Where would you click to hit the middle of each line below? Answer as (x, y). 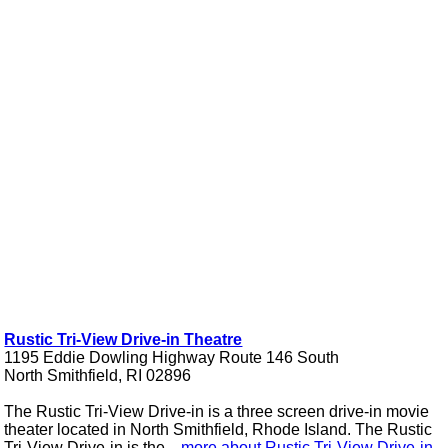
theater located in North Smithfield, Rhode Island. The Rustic (218, 430)
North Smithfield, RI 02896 (98, 376)
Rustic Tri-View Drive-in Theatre (123, 340)
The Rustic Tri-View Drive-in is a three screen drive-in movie (217, 412)
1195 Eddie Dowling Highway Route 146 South (172, 358)
